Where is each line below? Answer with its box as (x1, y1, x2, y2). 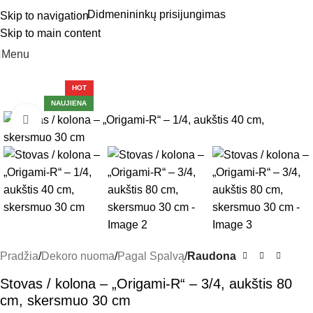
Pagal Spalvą (117, 250, 184, 262)
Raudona (187, 250, 236, 262)
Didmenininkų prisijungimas (87, 8, 226, 20)
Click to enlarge (41, 114, 117, 126)
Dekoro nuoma (41, 250, 115, 262)
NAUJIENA (51, 99, 87, 107)
